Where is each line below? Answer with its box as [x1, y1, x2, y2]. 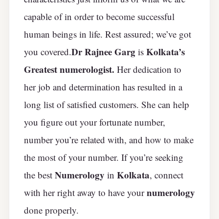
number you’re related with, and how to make [24, 133, 194, 146]
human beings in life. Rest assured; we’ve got [24, 27, 191, 40]
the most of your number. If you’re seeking [24, 151, 183, 163]
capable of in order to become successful [24, 10, 175, 22]
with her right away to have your [24, 186, 147, 198]
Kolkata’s [146, 44, 185, 58]
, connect [150, 168, 183, 181]
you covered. [24, 45, 71, 58]
